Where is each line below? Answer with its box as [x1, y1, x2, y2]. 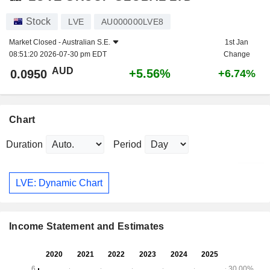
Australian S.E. [62, 38, 110, 47]
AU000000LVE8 [101, 17, 163, 27]
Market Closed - [9, 38, 62, 47]
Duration [6, 139, 43, 150]
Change [223, 50, 250, 59]
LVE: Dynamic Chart [16, 177, 102, 188]
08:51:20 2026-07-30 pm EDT [9, 50, 107, 59]
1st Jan [225, 38, 248, 47]
